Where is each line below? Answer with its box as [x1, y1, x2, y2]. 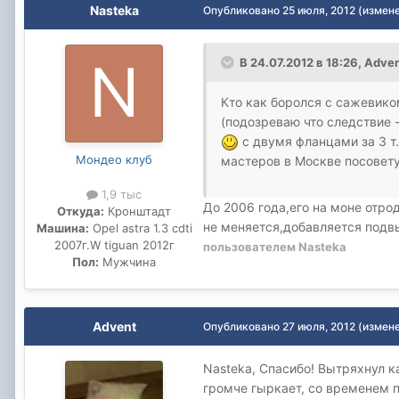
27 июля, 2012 [282, 319, 355, 333]
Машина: [36, 220, 89, 235]
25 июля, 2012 [282, 3, 355, 17]
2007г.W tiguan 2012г [53, 237, 175, 252]
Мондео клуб [76, 151, 152, 167]
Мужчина [99, 254, 156, 269]
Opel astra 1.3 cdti [88, 220, 192, 235]
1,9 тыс [98, 186, 142, 201]
